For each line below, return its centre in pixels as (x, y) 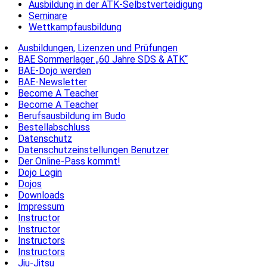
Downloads (41, 195)
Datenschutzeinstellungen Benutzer (93, 150)
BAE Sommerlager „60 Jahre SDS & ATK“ (103, 59)
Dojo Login (40, 172)
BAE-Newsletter (52, 82)
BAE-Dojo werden (55, 70)
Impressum (41, 206)
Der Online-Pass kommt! (69, 161)
